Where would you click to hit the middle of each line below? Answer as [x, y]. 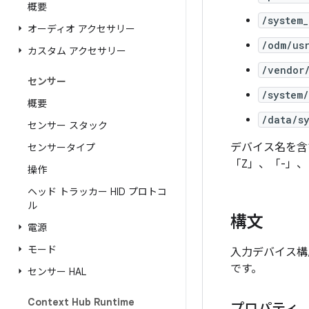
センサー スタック [68, 126]
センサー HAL [57, 272]
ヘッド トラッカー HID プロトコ [97, 192]
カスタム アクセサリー [77, 51]
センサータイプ [61, 148]
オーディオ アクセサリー [81, 29]
